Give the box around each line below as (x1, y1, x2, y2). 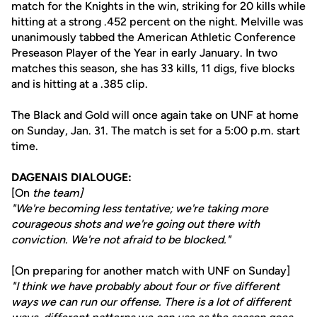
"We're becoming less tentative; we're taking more (11, 202, 268, 215)
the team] (30, 186, 83, 200)
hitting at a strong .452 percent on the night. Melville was (11, 15, 303, 28)
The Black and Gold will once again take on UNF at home (11, 108, 299, 122)
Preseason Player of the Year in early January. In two (11, 46, 277, 59)
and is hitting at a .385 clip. (11, 77, 148, 91)
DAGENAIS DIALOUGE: (11, 171, 132, 184)
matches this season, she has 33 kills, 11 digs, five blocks (11, 62, 294, 75)
